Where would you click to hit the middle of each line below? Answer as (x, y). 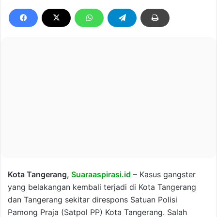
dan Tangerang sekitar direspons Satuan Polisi (93, 200)
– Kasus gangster (163, 175)
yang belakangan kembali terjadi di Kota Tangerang (102, 187)
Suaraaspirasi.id (101, 175)
